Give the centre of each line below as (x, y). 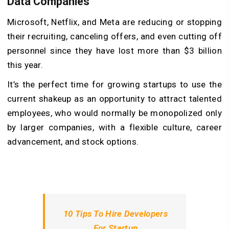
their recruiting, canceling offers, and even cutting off (114, 36)
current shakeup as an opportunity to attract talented (114, 99)
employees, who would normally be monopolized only (114, 113)
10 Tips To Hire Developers (116, 214)
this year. (25, 65)
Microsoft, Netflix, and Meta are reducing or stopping (114, 22)
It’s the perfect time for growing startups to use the (114, 84)
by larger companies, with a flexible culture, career (114, 127)
